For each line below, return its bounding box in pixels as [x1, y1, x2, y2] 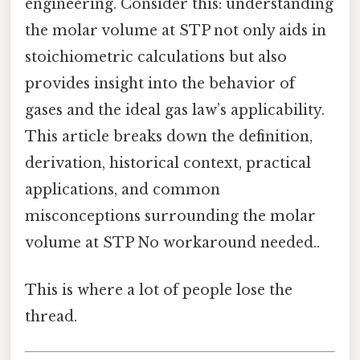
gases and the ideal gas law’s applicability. [25, 100, 325, 119]
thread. [25, 308, 77, 326]
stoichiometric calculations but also [25, 47, 287, 66]
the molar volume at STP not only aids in [25, 21, 326, 39]
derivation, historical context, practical [25, 153, 311, 172]
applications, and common [25, 180, 220, 198]
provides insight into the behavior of [25, 74, 295, 92]
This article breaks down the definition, [25, 127, 313, 145]
